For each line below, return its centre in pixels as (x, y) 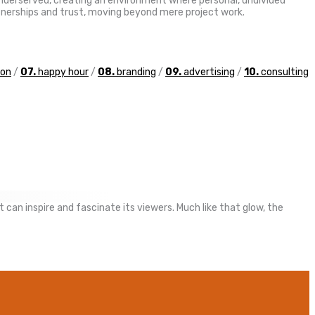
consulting (284, 72)
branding (135, 72)
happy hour (62, 72)
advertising (208, 72)
